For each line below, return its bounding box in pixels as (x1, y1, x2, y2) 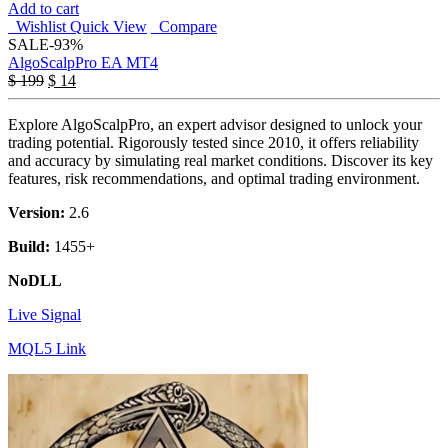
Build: (8, 237, 50, 255)
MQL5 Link (8, 339, 86, 357)
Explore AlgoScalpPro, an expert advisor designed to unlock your (8, 115, 422, 133)
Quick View (70, 17, 147, 35)
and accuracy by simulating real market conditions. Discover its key (8, 151, 433, 169)
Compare (151, 17, 217, 35)
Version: (8, 203, 65, 221)
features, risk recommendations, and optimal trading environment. (8, 169, 420, 187)
